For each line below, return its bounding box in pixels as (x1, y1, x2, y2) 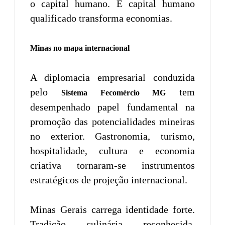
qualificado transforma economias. (30, 12, 172, 24)
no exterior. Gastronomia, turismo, (30, 130, 195, 142)
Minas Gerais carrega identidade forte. (30, 203, 195, 215)
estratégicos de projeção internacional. (30, 174, 187, 185)
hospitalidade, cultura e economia (30, 145, 195, 156)
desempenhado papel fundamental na (30, 101, 195, 113)
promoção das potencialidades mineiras (30, 116, 195, 127)
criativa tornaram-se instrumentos (30, 159, 195, 171)
